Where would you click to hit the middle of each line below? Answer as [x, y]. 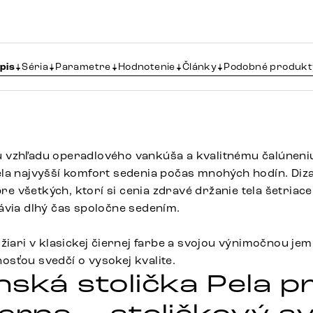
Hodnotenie [146, 67]
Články [199, 67]
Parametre [83, 67]
